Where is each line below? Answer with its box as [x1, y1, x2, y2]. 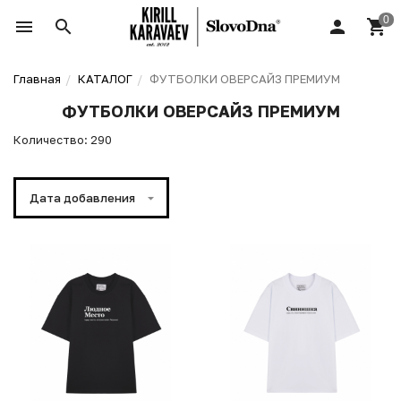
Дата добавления [30, 191, 135, 205]
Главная [13, 72, 61, 86]
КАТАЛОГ [78, 72, 132, 86]
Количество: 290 [13, 132, 112, 147]
